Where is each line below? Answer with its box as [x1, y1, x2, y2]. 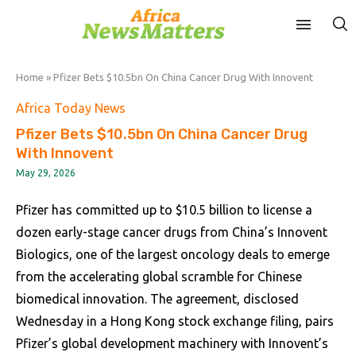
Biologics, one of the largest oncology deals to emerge [16, 247, 330, 261]
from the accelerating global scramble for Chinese [16, 269, 302, 284]
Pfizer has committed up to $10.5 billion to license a [16, 203, 312, 217]
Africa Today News [16, 101, 126, 115]
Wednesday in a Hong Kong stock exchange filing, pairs [16, 314, 334, 328]
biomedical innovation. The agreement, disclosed [16, 292, 299, 306]
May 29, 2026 [16, 168, 75, 178]
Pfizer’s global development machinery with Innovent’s [16, 336, 328, 350]
